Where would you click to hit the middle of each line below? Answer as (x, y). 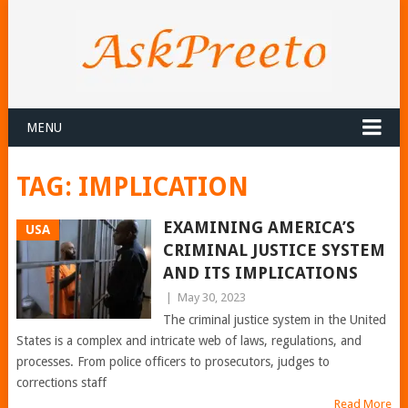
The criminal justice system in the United (274, 320)
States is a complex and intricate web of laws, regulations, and (189, 341)
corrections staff (61, 382)
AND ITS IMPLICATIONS (262, 273)
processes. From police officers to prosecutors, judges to (173, 362)
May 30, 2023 (211, 297)
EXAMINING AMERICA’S (259, 227)
